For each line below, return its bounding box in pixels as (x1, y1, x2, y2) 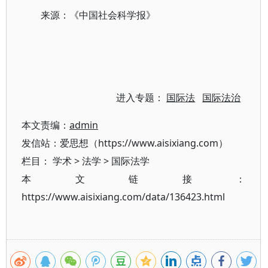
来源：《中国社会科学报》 (41, 8, 156, 22)
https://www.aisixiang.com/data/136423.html (22, 190, 225, 203)
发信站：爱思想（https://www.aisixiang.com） (22, 136, 228, 150)
